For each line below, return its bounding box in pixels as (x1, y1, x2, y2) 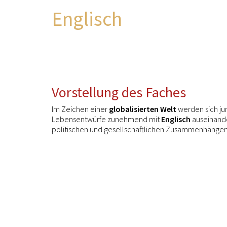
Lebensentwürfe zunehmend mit (52, 114, 161, 124)
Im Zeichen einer (52, 104, 109, 114)
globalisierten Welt (109, 104, 176, 114)
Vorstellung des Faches (52, 83, 186, 101)
